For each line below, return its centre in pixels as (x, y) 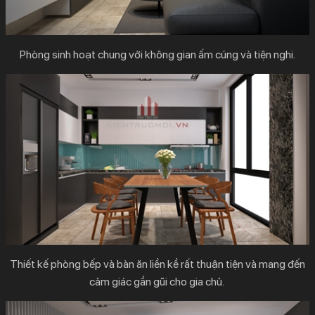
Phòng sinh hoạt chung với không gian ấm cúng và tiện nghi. (157, 55)
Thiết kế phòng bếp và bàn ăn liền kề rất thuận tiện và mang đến (157, 264)
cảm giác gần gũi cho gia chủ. (157, 282)
